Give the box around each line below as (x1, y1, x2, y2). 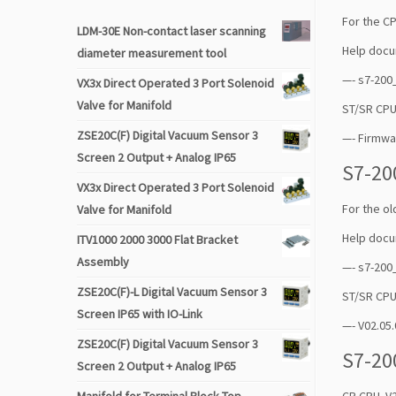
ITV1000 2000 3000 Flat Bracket (77, 232, 238, 247)
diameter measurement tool (77, 45, 226, 61)
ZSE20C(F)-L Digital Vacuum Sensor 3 (77, 284, 267, 300)
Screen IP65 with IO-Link (77, 306, 202, 322)
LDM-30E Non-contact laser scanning (77, 23, 266, 39)
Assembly (77, 254, 129, 270)
